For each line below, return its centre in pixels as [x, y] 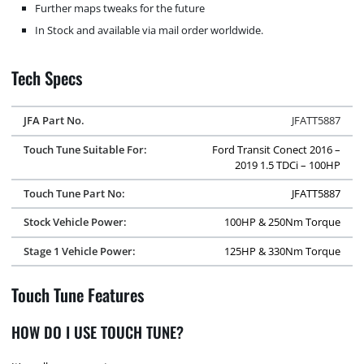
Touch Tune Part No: [74, 194]
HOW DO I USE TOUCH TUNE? [98, 332]
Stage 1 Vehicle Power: [79, 251]
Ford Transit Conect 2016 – [277, 149]
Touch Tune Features [78, 294]
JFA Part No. [54, 121]
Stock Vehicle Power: [75, 222]
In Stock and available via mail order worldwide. [149, 30]
